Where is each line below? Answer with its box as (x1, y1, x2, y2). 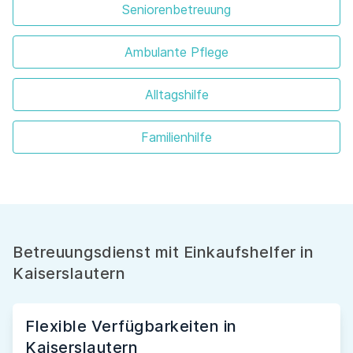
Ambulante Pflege (124, 44, 229, 61)
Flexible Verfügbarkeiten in (25, 317, 237, 336)
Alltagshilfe (144, 87, 209, 103)
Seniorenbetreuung (122, 2, 231, 18)
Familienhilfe (141, 129, 212, 146)
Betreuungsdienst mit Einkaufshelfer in (13, 243, 314, 262)
